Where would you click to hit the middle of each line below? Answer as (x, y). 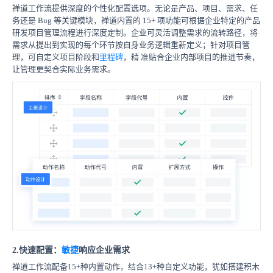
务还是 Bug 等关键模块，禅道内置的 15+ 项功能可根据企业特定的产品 (136, 21)
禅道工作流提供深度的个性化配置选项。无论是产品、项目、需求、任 (135, 9)
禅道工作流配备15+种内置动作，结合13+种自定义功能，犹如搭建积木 (136, 266)
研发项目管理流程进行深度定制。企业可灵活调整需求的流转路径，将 (135, 33)
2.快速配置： (37, 250)
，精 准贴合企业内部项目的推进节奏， (191, 57)
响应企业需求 (104, 250)
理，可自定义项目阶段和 (56, 57)
